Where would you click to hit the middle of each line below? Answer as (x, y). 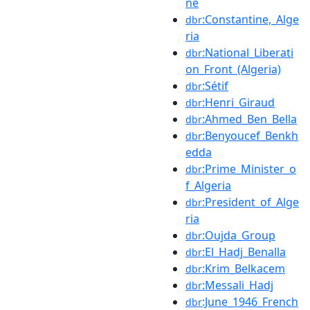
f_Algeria (208, 185)
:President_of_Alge (250, 202)
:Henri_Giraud (238, 102)
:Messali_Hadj (238, 285)
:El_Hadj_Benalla (244, 252)
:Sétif (215, 85)
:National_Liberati (248, 52)
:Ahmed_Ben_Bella (249, 119)
